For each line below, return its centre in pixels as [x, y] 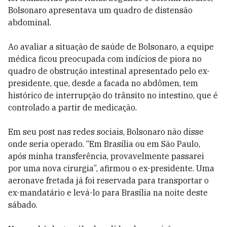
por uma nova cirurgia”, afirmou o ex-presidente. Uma [111, 168]
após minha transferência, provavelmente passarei [106, 156]
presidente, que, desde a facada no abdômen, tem [103, 83]
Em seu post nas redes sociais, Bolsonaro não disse [106, 132]
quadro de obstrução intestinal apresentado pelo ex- [109, 71]
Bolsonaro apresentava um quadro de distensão [100, 10]
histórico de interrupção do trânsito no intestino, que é [113, 95]
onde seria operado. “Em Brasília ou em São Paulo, [104, 144]
